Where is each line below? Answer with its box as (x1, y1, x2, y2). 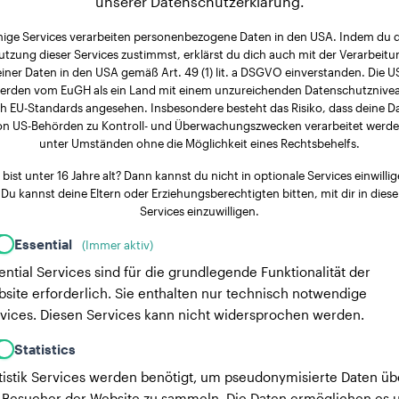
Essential (14, 235, 75, 252)
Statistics (14, 340, 76, 357)
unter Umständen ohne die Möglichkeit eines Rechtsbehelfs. (39, 136, 360, 150)
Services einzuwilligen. (140, 204, 259, 217)
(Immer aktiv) (82, 237, 153, 252)
